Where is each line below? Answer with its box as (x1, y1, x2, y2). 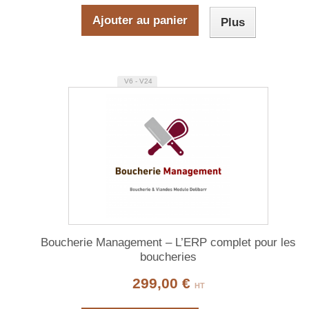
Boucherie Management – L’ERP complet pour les (41, 236, 296, 250)
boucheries (140, 250, 197, 264)
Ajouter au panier (92, 14, 188, 28)
